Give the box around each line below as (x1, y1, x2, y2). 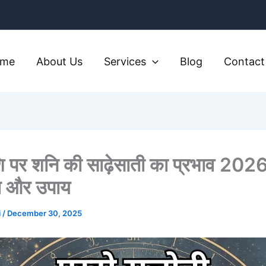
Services (104, 55, 147, 68)
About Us (36, 55, 83, 68)
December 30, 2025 (7, 208, 82, 218)
